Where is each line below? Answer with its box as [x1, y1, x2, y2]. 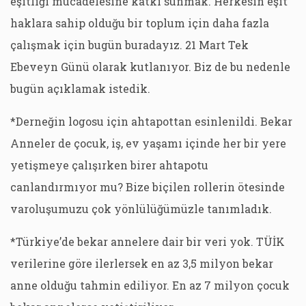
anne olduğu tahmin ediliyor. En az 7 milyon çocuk [10, 278, 290, 292]
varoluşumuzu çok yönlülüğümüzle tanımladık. [10, 201, 272, 216]
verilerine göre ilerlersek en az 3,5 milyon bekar [10, 256, 273, 270]
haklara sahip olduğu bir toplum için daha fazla [10, 16, 269, 30]
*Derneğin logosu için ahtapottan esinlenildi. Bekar [10, 114, 292, 128]
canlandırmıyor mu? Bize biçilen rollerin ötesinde [10, 180, 285, 194]
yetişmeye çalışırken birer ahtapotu [10, 158, 208, 172]
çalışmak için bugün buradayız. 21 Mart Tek [10, 38, 249, 52]
